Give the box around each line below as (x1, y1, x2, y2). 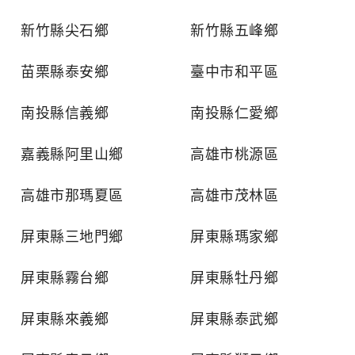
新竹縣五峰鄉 (190, 22, 278, 39)
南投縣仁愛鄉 (190, 105, 278, 121)
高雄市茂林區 (190, 187, 278, 204)
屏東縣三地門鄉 (21, 228, 124, 245)
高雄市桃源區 (190, 146, 278, 162)
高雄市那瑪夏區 (21, 187, 124, 204)
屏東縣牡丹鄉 (190, 269, 278, 286)
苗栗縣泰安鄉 (21, 63, 109, 80)
